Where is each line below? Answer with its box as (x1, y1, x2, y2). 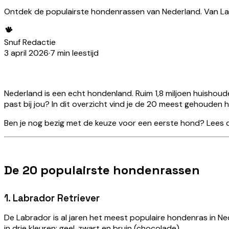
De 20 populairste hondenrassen (4, 162, 200, 178)
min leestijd (55, 47, 99, 58)
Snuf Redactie (4, 36, 56, 48)
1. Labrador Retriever (4, 192, 100, 204)
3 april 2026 (4, 47, 49, 58)
